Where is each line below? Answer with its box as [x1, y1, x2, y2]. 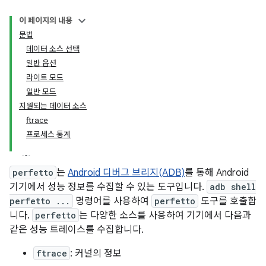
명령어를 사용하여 [73, 195, 151, 207]
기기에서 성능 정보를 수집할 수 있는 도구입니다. [9, 181, 207, 193]
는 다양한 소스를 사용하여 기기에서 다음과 [79, 210, 251, 221]
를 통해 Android [185, 167, 249, 179]
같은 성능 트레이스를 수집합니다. [9, 224, 144, 236]
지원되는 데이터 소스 [19, 101, 87, 111]
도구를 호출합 [198, 195, 256, 207]
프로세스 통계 [26, 129, 71, 140]
